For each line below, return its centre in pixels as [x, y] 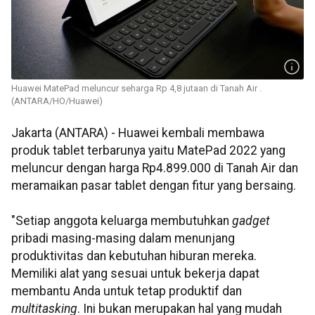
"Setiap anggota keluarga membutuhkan [122, 221]
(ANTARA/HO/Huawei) [57, 101]
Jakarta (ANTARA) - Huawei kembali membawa [138, 133]
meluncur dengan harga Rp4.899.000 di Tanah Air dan [155, 168]
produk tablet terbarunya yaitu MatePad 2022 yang [148, 151]
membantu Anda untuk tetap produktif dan [127, 291]
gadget [251, 221]
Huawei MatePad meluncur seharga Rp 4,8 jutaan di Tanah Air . [136, 89]
